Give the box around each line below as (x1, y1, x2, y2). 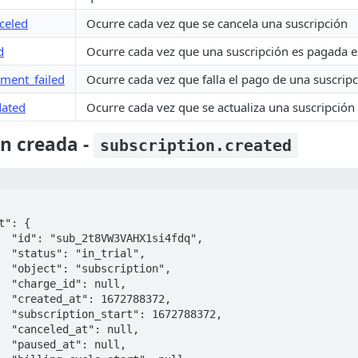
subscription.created (100, 136, 292, 155)
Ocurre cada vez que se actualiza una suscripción (86, 99, 355, 115)
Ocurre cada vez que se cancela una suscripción (86, 15, 348, 31)
